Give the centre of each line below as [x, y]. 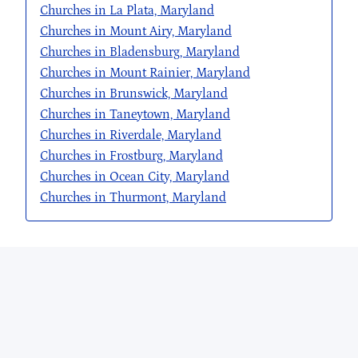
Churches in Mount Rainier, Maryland [145, 73]
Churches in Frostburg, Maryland [131, 156]
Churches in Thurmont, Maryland [133, 198]
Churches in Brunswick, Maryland [134, 94]
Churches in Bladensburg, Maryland [140, 52]
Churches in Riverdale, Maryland [131, 135]
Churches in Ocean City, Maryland [135, 177]
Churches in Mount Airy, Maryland [136, 32]
